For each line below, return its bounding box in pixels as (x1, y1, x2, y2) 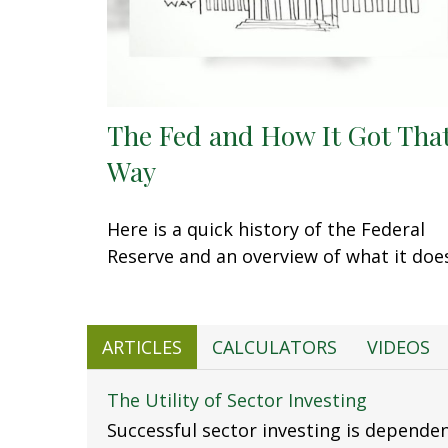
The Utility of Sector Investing (107, 387, 367, 412)
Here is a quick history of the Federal (107, 216, 425, 241)
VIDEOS (367, 334, 430, 359)
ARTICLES (102, 334, 182, 359)
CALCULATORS (212, 334, 337, 359)
